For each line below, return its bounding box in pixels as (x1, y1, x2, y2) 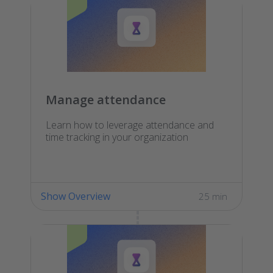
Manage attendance (46, 91, 166, 108)
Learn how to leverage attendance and (46, 118, 214, 132)
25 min (199, 190, 227, 202)
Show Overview (41, 189, 110, 203)
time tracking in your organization (46, 130, 188, 144)
